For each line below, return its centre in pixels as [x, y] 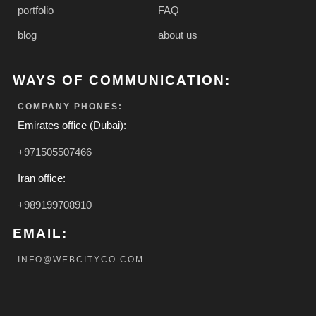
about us [178, 35]
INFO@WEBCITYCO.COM [81, 260]
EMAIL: [40, 233]
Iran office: [42, 178]
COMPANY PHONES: [70, 107]
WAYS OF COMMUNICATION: [122, 80]
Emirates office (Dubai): [72, 126]
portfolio [36, 11]
